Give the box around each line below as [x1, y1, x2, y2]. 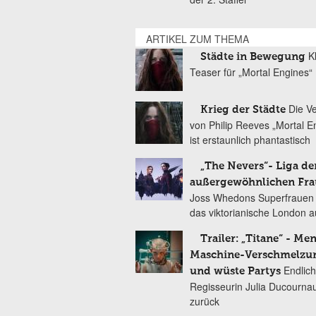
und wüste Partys [190, 266, 284, 276]
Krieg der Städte [200, 104, 286, 115]
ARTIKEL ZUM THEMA [146, 32, 249, 46]
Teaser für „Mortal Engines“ [190, 65, 312, 79]
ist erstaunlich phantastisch [190, 133, 310, 147]
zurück [190, 294, 219, 308]
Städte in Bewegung [200, 51, 305, 62]
